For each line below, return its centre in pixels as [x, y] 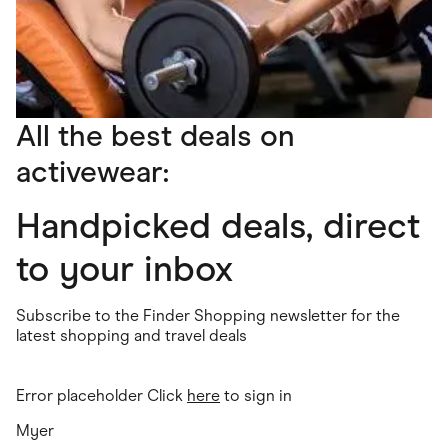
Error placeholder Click [101, 396]
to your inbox [124, 269]
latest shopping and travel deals [131, 336]
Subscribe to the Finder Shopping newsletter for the [208, 316]
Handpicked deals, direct [218, 226]
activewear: [92, 172]
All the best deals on [155, 136]
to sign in [256, 396]
